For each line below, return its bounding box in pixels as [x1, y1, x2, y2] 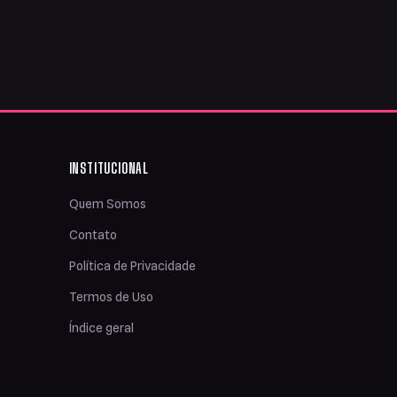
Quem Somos [68, 197, 146, 212]
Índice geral [68, 321, 134, 336]
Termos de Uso [68, 290, 153, 305]
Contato [68, 228, 117, 243]
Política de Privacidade [68, 259, 196, 274]
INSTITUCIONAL [68, 160, 149, 177]
